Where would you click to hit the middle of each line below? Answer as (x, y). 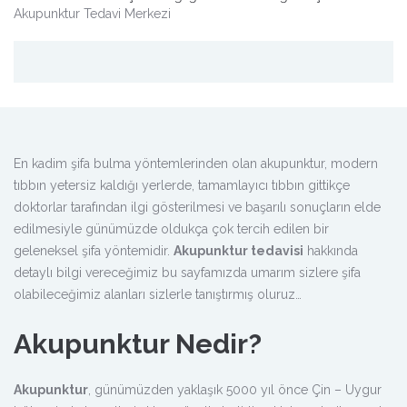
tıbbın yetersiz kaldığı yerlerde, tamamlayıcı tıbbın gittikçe (182, 185)
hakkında (331, 251)
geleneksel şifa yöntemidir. (94, 251)
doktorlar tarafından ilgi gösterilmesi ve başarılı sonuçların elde (197, 207)
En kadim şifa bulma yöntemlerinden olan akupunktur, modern (196, 164)
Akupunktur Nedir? (138, 344)
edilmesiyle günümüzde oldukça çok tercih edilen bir (171, 229)
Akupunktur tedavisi (238, 251)
